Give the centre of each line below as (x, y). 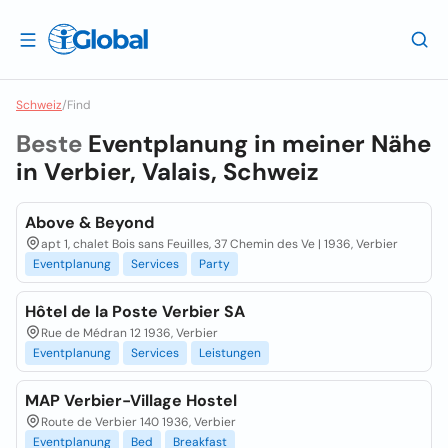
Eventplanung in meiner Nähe (259, 143)
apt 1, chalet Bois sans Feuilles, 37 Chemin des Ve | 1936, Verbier (219, 244)
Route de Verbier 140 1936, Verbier (138, 422)
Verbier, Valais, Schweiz (181, 171)
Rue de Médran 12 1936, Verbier (129, 333)
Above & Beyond (89, 222)
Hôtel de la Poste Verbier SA (135, 311)
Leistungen (230, 353)
